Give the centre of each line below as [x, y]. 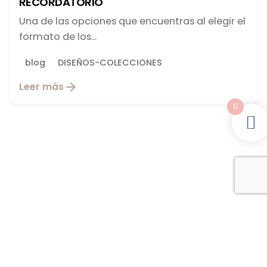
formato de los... [58, 37]
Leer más [41, 86]
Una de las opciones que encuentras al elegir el [132, 21]
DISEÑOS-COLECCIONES [110, 62]
